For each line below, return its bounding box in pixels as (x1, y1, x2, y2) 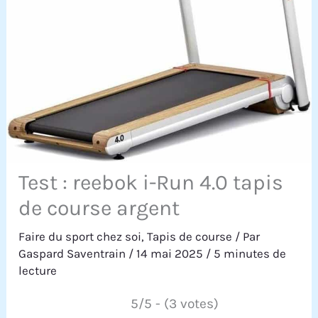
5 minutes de (214, 246, 287, 261)
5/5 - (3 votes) (130, 295, 219, 312)
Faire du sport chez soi (18, 229, 142, 243)
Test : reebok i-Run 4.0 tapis (18, 169, 284, 195)
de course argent (18, 194, 180, 221)
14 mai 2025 (136, 246, 207, 261)
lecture (18, 263, 57, 278)
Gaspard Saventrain (18, 246, 129, 261)
